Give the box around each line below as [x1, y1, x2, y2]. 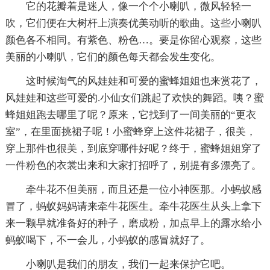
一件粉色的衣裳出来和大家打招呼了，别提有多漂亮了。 [5, 159, 262, 171]
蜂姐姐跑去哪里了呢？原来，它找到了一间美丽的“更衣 [5, 108, 256, 121]
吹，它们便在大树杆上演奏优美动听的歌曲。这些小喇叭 [5, 17, 262, 29]
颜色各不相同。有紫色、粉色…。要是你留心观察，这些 [5, 34, 262, 46]
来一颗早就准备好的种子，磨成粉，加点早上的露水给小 [5, 217, 262, 229]
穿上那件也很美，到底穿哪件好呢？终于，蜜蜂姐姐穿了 [5, 142, 262, 154]
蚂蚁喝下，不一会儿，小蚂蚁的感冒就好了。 [5, 234, 210, 246]
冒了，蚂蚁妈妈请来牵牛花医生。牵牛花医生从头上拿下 [5, 200, 262, 212]
